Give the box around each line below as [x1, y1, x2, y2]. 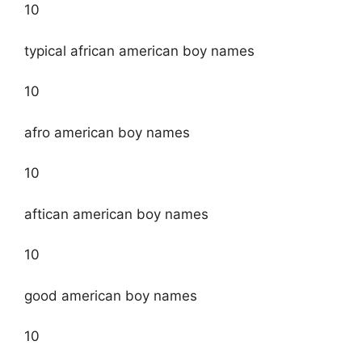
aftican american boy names [24, 205, 208, 222]
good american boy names [24, 287, 197, 304]
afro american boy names [24, 124, 190, 141]
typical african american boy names [24, 42, 255, 59]
